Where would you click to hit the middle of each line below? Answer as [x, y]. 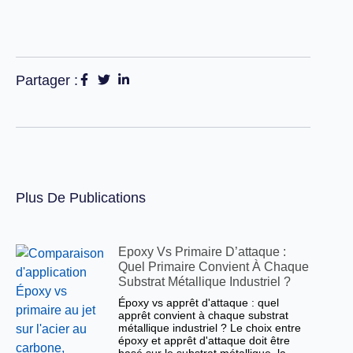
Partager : [46, 80]
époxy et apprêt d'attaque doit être [204, 340]
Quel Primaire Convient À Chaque [214, 267]
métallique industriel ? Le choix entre [210, 328]
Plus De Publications [80, 198]
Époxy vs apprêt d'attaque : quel [199, 303]
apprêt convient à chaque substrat [204, 315]
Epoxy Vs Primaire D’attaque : [203, 252]
